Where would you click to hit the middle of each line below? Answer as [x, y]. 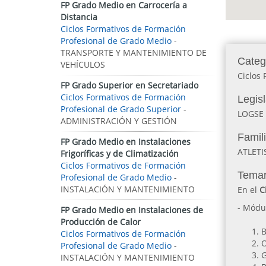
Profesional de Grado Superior [121, 109]
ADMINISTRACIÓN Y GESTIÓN [119, 121]
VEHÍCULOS [83, 64]
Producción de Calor [101, 222]
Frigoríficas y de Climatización [120, 153]
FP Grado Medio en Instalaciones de [132, 210]
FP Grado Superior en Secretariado [129, 85]
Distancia [79, 17]
